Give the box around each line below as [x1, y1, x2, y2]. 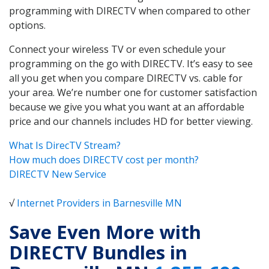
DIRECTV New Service [9, 167, 106, 181]
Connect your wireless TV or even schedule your [9, 42, 226, 56]
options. [9, 18, 46, 32]
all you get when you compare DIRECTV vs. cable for [9, 71, 243, 85]
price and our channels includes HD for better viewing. [9, 114, 253, 128]
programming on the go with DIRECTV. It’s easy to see [9, 56, 253, 70]
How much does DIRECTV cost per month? [9, 153, 199, 166]
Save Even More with [9, 219, 201, 245]
